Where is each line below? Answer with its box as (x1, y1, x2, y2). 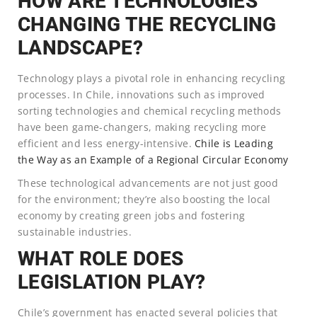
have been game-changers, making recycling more (18, 120, 267, 134)
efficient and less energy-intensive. (18, 136, 195, 150)
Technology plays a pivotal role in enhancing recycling (18, 71, 286, 85)
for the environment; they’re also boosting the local (18, 192, 271, 206)
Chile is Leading (195, 136, 273, 150)
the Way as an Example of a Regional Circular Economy (18, 152, 289, 166)
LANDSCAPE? (18, 35, 144, 59)
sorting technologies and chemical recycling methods (18, 103, 282, 117)
